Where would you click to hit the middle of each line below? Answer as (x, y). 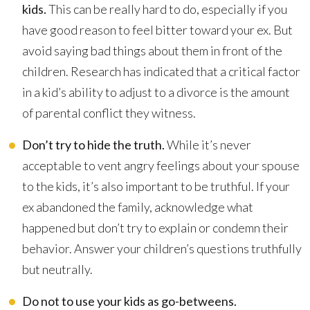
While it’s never (208, 145)
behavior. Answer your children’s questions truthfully (162, 248)
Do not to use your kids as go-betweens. (129, 301)
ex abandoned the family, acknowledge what (138, 207)
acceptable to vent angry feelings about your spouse (161, 165)
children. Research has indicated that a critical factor (161, 71)
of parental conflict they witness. (109, 113)
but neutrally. (57, 269)
